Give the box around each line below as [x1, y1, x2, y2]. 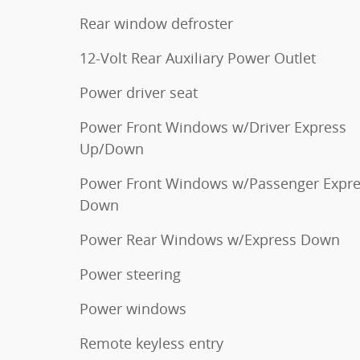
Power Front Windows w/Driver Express [80, 117, 346, 137]
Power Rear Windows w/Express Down [80, 229, 340, 249]
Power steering [80, 264, 181, 284]
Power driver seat [80, 82, 198, 102]
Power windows [80, 298, 186, 318]
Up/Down [80, 138, 144, 158]
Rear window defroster [80, 13, 233, 33]
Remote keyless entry [80, 333, 223, 353]
